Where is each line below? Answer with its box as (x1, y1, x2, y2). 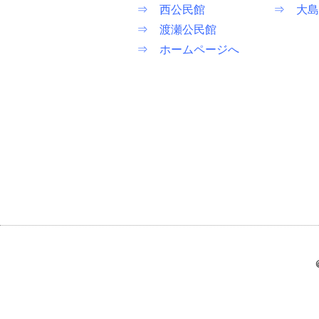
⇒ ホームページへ (137, 44, 239, 56)
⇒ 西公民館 (137, 4, 205, 16)
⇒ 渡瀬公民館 (137, 24, 216, 36)
